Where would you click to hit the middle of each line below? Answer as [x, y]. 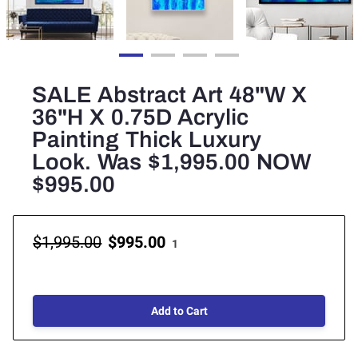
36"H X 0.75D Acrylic [141, 117]
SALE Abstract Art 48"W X [170, 94]
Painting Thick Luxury [147, 139]
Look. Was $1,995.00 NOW [172, 161]
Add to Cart [179, 311]
